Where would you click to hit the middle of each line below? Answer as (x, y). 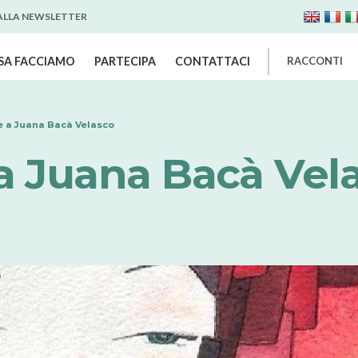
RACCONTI (315, 61)
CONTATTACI (213, 62)
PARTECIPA (125, 62)
